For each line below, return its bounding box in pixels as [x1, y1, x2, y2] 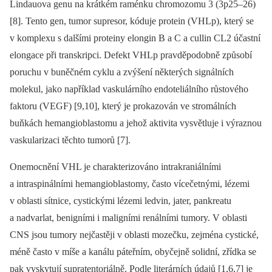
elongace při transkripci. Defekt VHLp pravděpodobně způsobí [10, 50, 252, 61]
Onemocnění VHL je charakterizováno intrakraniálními [10, 161, 221, 172]
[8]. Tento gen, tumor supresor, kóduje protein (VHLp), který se [10, 16, 254, 27]
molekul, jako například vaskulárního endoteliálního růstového [10, 84, 248, 95]
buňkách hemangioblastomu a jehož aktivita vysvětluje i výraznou [10, 118, 262, 129]
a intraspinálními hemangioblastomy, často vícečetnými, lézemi [10, 178, 250, 189]
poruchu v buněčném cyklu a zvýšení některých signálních [10, 67, 234, 78]
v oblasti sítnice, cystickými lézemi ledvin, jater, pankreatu [10, 195, 231, 206]
